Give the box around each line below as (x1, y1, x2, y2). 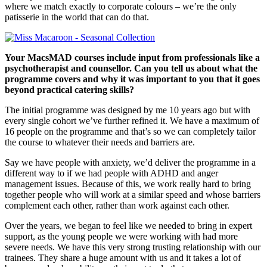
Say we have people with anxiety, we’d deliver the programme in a (5, 157, 256, 167)
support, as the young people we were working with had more (5, 231, 238, 241)
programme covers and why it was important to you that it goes (5, 73, 260, 84)
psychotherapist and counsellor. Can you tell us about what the (5, 63, 257, 73)
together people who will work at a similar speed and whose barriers (5, 189, 260, 200)
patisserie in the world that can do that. (5, 11, 149, 22)
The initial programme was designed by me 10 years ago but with (5, 104, 250, 115)
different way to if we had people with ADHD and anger (5, 167, 218, 178)
